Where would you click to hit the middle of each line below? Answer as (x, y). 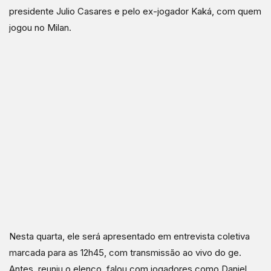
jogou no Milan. (40, 28)
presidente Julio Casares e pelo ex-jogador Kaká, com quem (135, 11)
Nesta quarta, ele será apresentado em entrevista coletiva (129, 236)
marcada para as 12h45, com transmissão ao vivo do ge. (125, 253)
